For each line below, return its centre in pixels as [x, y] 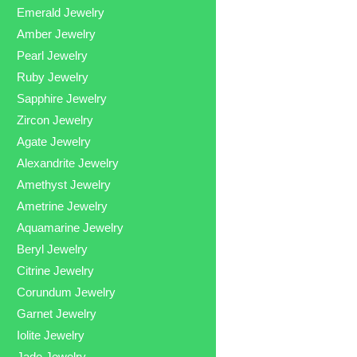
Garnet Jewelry [57, 313]
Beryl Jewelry [53, 249]
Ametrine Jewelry [63, 206]
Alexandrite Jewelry [68, 163]
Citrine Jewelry [56, 270]
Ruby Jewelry [53, 76]
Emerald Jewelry [61, 12]
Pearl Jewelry [53, 55]
